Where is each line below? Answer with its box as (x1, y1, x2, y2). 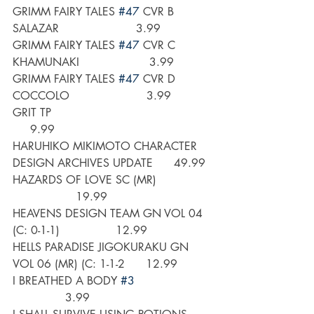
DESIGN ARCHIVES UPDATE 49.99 (13, 156, 205, 171)
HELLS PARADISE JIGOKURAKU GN (13, 240, 192, 255)
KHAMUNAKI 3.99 (13, 55, 174, 70)
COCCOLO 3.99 (13, 88, 171, 104)
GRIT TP (13, 105, 209, 121)
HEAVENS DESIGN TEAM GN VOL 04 (13, 206, 206, 221)
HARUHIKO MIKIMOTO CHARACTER (13, 139, 200, 154)
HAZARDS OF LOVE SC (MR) (13, 172, 209, 188)
